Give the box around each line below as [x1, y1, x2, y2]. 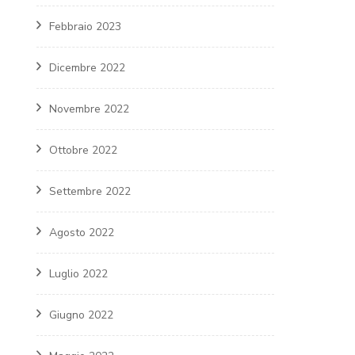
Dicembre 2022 [49, 60, 125, 76]
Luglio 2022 [49, 266, 108, 282]
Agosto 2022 [49, 225, 114, 241]
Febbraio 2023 [49, 19, 121, 35]
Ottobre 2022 [49, 143, 117, 158]
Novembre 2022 [49, 101, 129, 117]
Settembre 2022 [49, 184, 131, 200]
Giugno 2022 [49, 307, 113, 323]
